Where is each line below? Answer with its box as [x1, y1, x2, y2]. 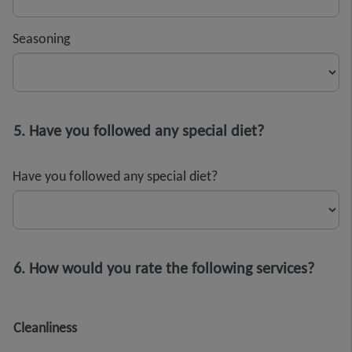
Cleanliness [13, 318, 77, 336]
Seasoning [13, 30, 70, 48]
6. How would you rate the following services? [13, 258, 314, 277]
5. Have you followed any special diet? [13, 120, 264, 140]
